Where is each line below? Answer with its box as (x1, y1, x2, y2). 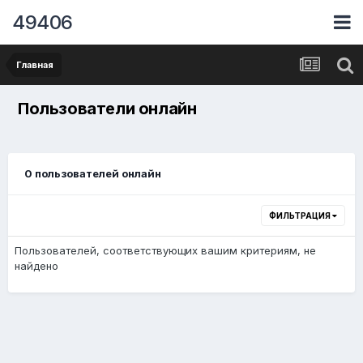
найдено (15, 259, 58, 272)
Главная (16, 59, 53, 70)
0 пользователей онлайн (24, 167, 161, 180)
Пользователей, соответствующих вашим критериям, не (15, 244, 316, 257)
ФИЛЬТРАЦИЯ (269, 211, 332, 220)
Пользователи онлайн (18, 99, 197, 118)
